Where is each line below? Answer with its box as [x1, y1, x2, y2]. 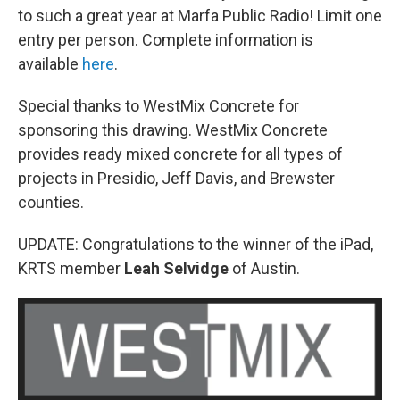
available [18, 54, 82, 74]
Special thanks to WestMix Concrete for [18, 96, 299, 116]
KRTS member [18, 259, 124, 279]
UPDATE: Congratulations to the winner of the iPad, [18, 235, 373, 254]
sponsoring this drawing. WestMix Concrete [18, 121, 328, 140]
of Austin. [229, 259, 300, 279]
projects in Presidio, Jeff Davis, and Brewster [18, 169, 335, 188]
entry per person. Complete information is [18, 30, 313, 50]
